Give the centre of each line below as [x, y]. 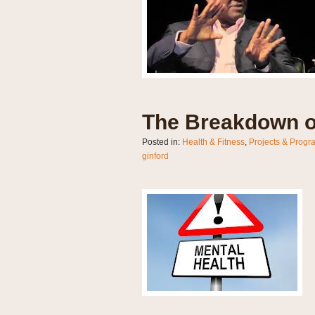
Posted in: [162, 142]
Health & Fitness [213, 142]
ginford [155, 156]
